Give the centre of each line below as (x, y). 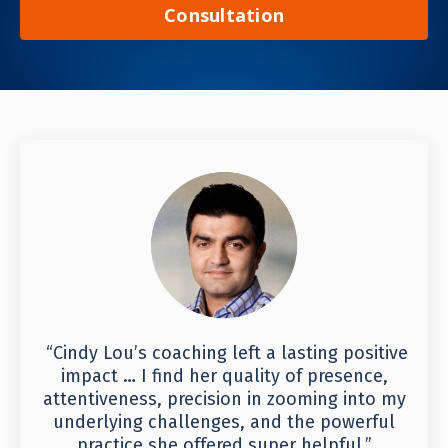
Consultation (224, 14)
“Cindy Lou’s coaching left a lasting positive (226, 353)
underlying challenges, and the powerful (224, 422)
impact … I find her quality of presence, (224, 376)
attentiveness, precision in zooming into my (224, 399)
